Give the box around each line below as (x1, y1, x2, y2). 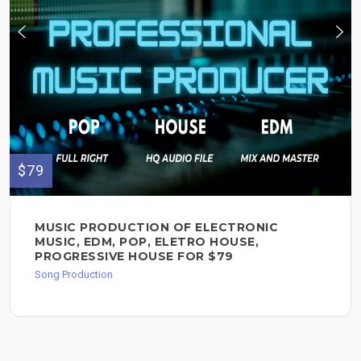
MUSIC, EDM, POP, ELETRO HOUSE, (35, 234, 259, 250)
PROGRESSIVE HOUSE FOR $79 (35, 249, 234, 264)
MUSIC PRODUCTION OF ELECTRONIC (35, 220, 278, 235)
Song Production (35, 268, 113, 281)
